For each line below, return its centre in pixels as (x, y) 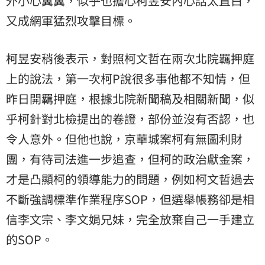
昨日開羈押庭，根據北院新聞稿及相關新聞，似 (130, 98)
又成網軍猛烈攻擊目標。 (71, 20)
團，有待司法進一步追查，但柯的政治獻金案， (130, 159)
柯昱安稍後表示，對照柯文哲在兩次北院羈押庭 (130, 58)
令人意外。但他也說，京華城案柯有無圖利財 (124, 138)
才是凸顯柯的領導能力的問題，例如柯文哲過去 (130, 179)
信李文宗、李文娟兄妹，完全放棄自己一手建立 (130, 219)
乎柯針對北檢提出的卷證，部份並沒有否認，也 (130, 118)
